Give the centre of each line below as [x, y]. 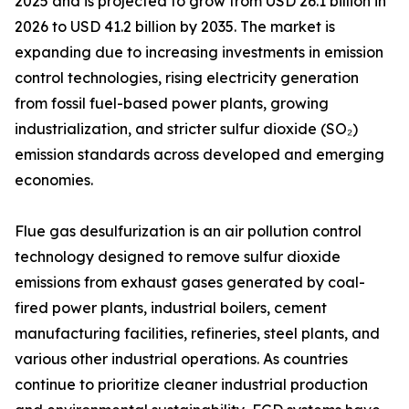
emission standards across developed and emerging [199, 155]
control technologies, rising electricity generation [187, 78]
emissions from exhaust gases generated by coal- [190, 283]
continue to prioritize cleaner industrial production [191, 385]
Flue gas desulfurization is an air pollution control [188, 231]
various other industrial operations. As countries [181, 359]
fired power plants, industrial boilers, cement [171, 308]
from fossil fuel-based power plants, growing [172, 104]
